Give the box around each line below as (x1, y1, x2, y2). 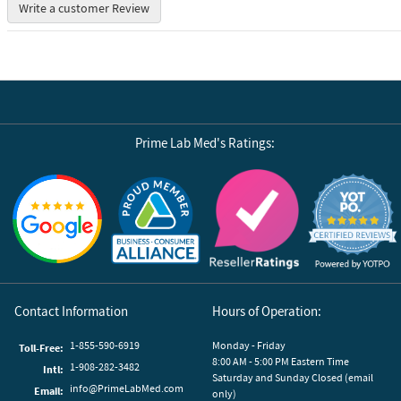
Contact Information (14, 302, 128, 320)
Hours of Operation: (212, 302, 322, 320)
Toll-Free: (19, 340, 64, 354)
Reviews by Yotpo (307, 174, 399, 188)
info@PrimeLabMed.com (70, 380, 183, 395)
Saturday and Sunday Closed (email (212, 370, 374, 384)
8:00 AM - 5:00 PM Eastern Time (212, 354, 350, 368)
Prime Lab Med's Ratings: (135, 134, 276, 151)
